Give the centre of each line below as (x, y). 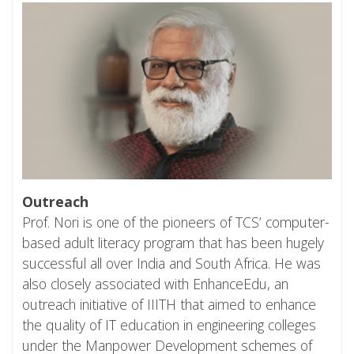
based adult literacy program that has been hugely (173, 242)
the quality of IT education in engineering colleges (169, 324)
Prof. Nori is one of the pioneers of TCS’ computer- (176, 222)
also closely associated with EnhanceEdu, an (155, 283)
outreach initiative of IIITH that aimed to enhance (169, 304)
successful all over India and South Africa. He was (171, 263)
